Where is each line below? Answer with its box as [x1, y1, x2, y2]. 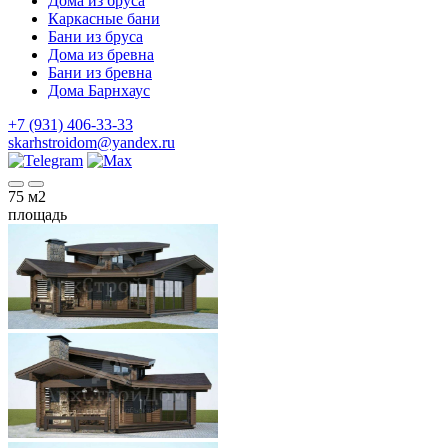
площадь [8, 206, 67, 223]
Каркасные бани [48, 10, 160, 27]
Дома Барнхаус [48, 82, 150, 99]
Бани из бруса [48, 28, 143, 45]
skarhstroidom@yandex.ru [8, 134, 175, 151]
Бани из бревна [48, 64, 152, 81]
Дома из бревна [48, 46, 154, 63]
